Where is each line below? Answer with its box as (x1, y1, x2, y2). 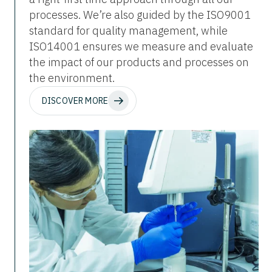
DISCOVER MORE (42, 95, 109, 106)
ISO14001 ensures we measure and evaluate (29, 39, 253, 53)
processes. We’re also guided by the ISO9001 (29, 8, 251, 22)
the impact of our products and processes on (29, 55, 249, 69)
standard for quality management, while (29, 24, 228, 38)
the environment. (29, 71, 115, 85)
